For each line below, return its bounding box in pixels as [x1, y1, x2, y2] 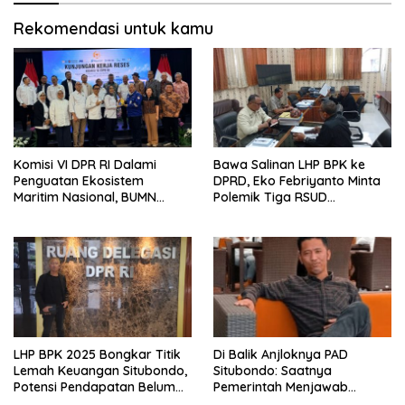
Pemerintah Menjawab [213, 379, 348, 396]
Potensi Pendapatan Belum [14, 379, 175, 396]
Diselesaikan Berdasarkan [213, 205, 372, 222]
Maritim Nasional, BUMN [14, 189, 156, 206]
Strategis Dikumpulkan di [14, 205, 165, 222]
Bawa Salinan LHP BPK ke [213, 156, 365, 174]
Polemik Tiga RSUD [213, 189, 327, 206]
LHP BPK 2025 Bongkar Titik [14, 346, 181, 363]
